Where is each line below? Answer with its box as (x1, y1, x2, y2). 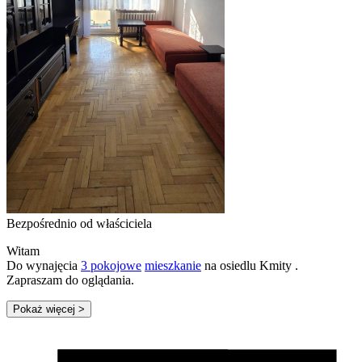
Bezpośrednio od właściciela (6, 216, 152, 230)
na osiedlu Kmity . (201, 258, 298, 272)
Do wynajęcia (6, 258, 81, 272)
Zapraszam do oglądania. (6, 272, 134, 287)
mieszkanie (145, 258, 201, 272)
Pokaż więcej (13, 302, 75, 315)
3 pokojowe (81, 258, 141, 272)
